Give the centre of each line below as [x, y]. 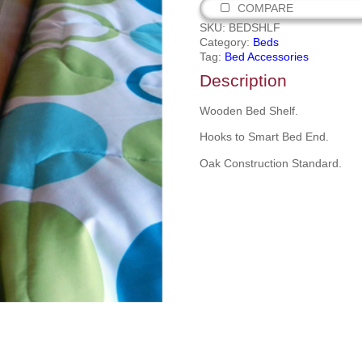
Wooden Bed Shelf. [248, 111]
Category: [226, 42]
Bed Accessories [266, 57]
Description [243, 80]
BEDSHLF [254, 27]
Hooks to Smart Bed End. [264, 137]
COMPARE [265, 8]
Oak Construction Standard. [270, 163]
